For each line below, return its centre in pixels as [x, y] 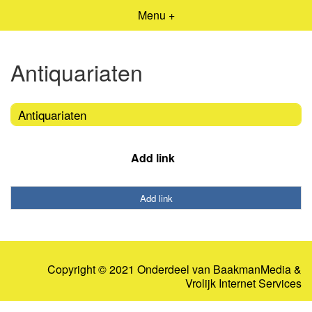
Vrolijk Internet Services [243, 283]
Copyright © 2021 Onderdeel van [130, 270]
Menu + [156, 15]
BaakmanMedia [252, 270]
